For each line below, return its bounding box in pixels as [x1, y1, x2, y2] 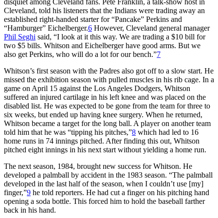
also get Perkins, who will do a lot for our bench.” [4, 50, 157, 58]
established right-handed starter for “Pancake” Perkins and [4, 15, 182, 23]
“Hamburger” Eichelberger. [4, 23, 88, 32]
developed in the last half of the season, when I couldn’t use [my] [4, 179, 203, 188]
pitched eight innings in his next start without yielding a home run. [4, 145, 206, 154]
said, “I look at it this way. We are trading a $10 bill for [36, 32, 205, 41]
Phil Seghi [4, 32, 36, 41]
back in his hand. [4, 205, 56, 214]
